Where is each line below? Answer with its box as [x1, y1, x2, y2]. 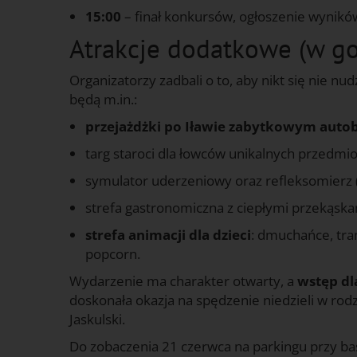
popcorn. [85, 244, 140, 263]
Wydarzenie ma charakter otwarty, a [69, 271, 297, 290]
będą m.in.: [69, 89, 137, 108]
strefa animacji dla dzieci [85, 225, 251, 244]
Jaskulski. [69, 309, 125, 328]
